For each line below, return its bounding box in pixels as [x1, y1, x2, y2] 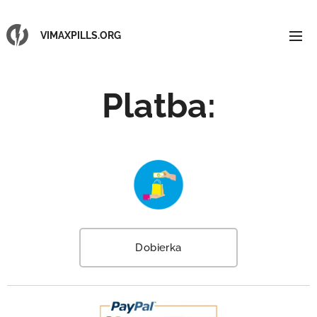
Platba [101, 86, 207, 125]
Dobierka [135, 241, 182, 255]
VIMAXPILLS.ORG [40, 30, 121, 41]
